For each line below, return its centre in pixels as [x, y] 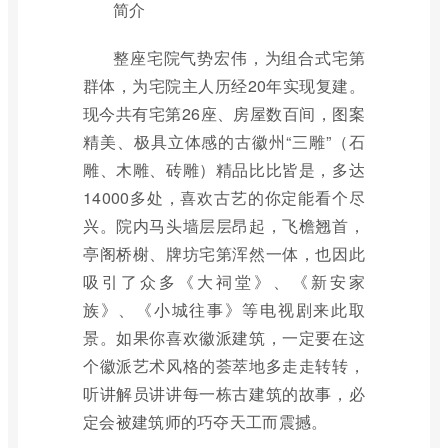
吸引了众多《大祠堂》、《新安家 [224, 281]
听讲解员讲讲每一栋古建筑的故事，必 [224, 393]
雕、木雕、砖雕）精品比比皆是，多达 [224, 169]
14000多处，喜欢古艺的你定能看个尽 [224, 197]
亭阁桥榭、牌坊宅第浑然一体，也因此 [224, 253]
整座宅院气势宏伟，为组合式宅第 [239, 57]
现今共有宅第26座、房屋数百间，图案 [224, 113]
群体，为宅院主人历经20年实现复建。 [224, 85]
